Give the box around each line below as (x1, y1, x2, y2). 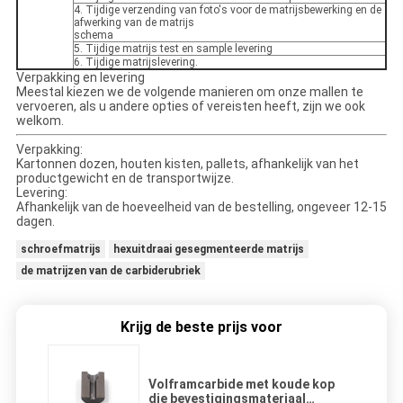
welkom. (15, 113, 64, 129)
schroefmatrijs (20, 243, 101, 256)
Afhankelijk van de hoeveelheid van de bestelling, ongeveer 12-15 (15, 200, 387, 215)
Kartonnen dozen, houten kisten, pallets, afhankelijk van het (15, 157, 359, 172)
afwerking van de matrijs (73, 16, 194, 30)
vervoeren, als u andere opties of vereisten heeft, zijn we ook (15, 99, 365, 114)
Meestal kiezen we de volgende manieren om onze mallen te (15, 85, 363, 100)
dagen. (15, 214, 55, 229)
